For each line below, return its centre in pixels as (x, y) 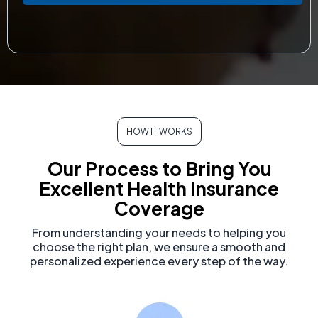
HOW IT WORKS (159, 131)
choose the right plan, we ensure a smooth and (159, 246)
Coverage (159, 208)
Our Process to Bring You (159, 168)
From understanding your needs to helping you (159, 232)
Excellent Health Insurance (159, 188)
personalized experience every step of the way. (159, 261)
